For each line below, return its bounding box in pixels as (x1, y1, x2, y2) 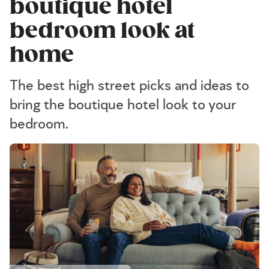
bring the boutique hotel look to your (10, 98, 236, 112)
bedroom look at (10, 17, 195, 44)
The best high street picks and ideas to (10, 79, 249, 93)
